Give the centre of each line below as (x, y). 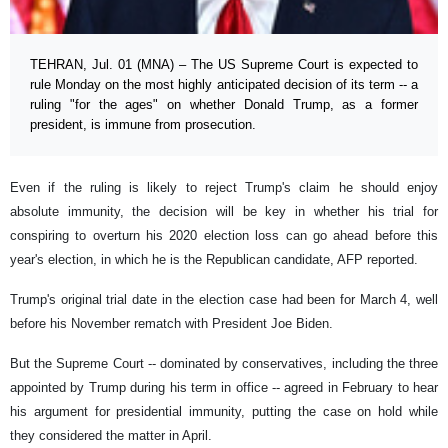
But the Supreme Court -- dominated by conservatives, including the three (224, 364)
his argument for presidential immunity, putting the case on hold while (224, 412)
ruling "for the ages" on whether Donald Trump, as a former (224, 105)
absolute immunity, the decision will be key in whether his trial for (224, 212)
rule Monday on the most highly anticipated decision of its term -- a (224, 85)
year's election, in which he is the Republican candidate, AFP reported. (214, 260)
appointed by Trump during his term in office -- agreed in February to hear (224, 388)
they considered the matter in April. (111, 436)
